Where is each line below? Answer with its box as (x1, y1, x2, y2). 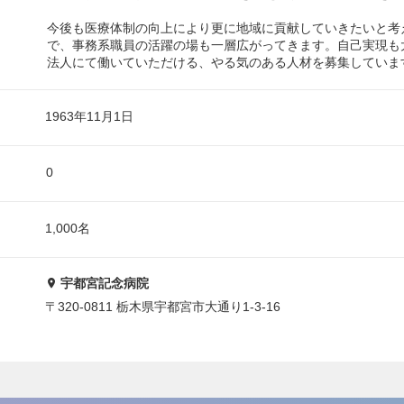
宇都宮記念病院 (60, 275, 149, 290)
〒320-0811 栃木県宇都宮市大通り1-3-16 (45, 299, 280, 315)
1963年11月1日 (45, 108, 133, 124)
